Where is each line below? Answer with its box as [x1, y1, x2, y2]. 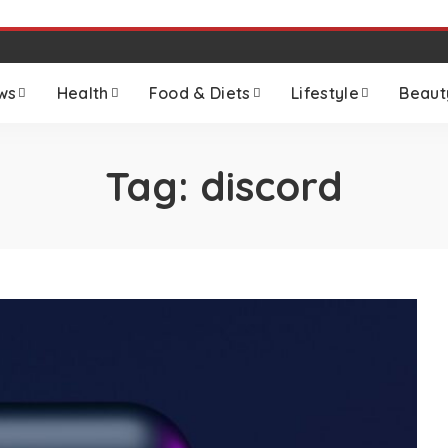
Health [56, 83, 109, 103]
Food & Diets [148, 83, 251, 103]
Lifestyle [291, 83, 359, 103]
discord [200, 161, 343, 211]
